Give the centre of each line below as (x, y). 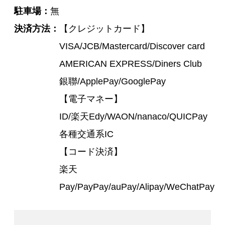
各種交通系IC (86, 134)
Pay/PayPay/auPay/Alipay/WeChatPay (137, 187)
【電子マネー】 (91, 99)
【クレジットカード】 (104, 29)
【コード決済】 (91, 152)
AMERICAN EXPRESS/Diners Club (131, 64)
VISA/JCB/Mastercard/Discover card (132, 46)
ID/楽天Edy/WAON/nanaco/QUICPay (133, 117)
